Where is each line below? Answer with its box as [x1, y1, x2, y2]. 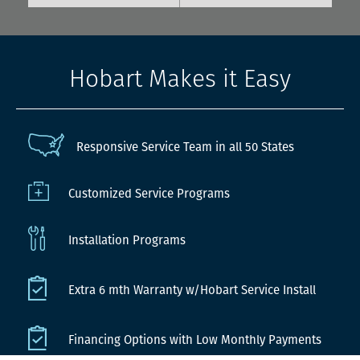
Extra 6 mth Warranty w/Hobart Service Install [68, 281, 316, 299]
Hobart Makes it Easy [69, 61, 291, 96]
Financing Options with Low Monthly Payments [68, 331, 321, 349]
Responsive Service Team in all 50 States [76, 138, 294, 156]
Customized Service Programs [68, 185, 230, 202]
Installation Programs [68, 231, 186, 249]
